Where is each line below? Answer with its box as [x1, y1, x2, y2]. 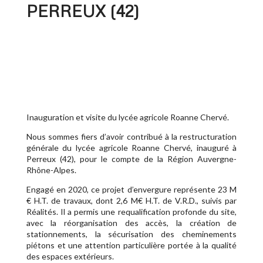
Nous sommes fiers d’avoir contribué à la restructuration [26, 131, 237, 141]
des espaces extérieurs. [26, 251, 114, 261]
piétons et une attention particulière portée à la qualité [26, 240, 237, 250]
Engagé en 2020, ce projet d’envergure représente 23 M [26, 184, 237, 194]
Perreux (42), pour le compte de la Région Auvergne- [26, 153, 237, 164]
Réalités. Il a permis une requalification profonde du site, [26, 206, 237, 217]
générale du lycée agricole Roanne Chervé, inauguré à [26, 142, 237, 153]
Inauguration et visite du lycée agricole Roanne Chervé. [26, 112, 229, 122]
